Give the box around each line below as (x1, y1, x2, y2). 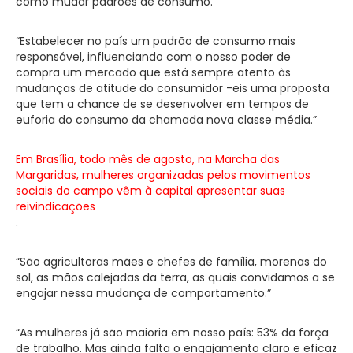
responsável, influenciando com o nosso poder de (16, 48, 291, 65)
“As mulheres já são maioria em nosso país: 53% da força (16, 324, 329, 340)
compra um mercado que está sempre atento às (16, 64, 291, 80)
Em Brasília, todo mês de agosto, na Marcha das (16, 150, 280, 167)
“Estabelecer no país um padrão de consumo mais (16, 32, 295, 49)
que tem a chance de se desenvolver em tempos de (16, 95, 309, 112)
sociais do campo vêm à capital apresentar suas (16, 182, 285, 199)
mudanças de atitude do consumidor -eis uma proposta (16, 80, 329, 96)
